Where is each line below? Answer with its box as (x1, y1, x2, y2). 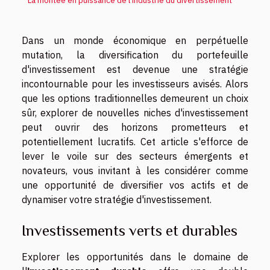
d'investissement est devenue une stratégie (22, 63, 248, 75)
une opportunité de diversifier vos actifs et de (22, 178, 248, 191)
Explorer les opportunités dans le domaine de (22, 250, 248, 263)
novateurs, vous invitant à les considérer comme (22, 164, 248, 177)
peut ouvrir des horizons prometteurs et (22, 121, 248, 133)
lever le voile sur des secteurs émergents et (22, 149, 248, 162)
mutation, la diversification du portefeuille (22, 48, 248, 61)
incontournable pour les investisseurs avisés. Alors (22, 77, 248, 90)
